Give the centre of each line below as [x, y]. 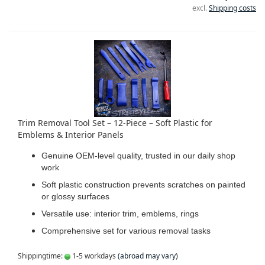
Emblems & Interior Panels [71, 135]
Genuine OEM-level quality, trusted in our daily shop [138, 156]
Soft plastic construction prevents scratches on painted [143, 185]
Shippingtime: [41, 256]
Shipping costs [232, 8]
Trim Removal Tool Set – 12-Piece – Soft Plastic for [115, 123]
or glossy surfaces [75, 196]
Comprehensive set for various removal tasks [126, 231]
